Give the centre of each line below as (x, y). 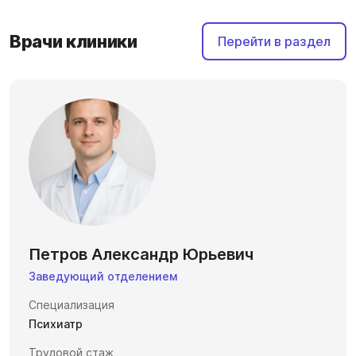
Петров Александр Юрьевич (141, 254)
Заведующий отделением (103, 276)
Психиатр (56, 324)
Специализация (72, 305)
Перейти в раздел (274, 41)
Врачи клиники (74, 41)
